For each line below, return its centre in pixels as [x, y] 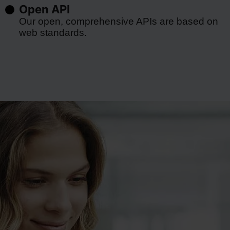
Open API [44, 9]
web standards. [53, 33]
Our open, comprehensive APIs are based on [118, 21]
